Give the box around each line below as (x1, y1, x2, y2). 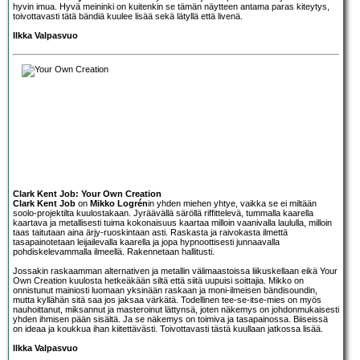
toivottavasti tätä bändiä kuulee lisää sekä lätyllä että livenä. (13, 10, 243, 21)
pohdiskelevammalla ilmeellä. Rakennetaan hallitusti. (13, 246, 215, 256)
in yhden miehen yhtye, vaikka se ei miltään (148, 198, 317, 208)
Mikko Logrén (90, 198, 148, 208)
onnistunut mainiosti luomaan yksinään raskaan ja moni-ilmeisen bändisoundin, (13, 284, 317, 295)
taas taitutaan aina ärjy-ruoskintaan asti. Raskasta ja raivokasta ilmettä (13, 227, 288, 237)
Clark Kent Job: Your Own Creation (13, 188, 162, 198)
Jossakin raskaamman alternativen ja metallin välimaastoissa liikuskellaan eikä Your (13, 265, 337, 276)
